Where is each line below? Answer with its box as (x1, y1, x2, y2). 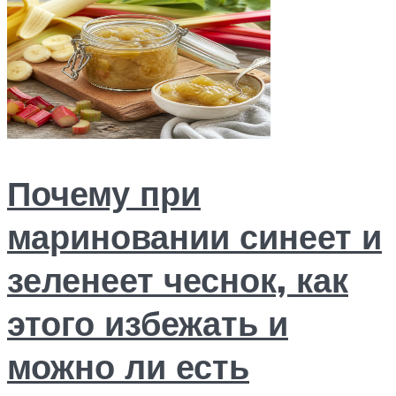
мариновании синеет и (7, 215, 382, 259)
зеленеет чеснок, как (7, 258, 348, 302)
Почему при (7, 171, 201, 216)
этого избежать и (7, 301, 288, 346)
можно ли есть (7, 345, 249, 389)
